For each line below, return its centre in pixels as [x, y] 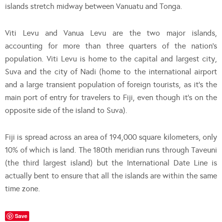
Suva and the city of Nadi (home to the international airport [111, 71]
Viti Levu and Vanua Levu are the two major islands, [111, 33]
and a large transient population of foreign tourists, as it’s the [111, 84]
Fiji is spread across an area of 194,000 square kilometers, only [111, 137]
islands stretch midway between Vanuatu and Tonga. [94, 6]
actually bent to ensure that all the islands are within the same [111, 175]
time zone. [23, 188]
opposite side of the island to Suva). [66, 110]
